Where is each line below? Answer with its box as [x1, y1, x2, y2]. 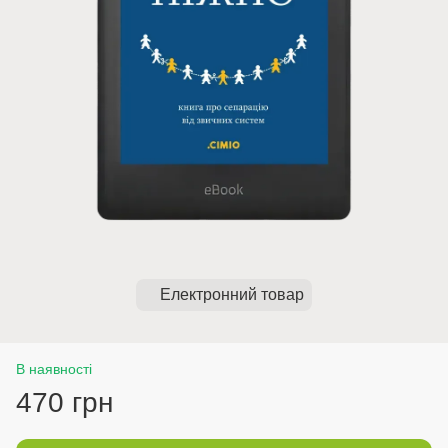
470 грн [16, 387, 113, 418]
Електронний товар [160, 286, 304, 303]
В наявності [16, 361, 92, 377]
